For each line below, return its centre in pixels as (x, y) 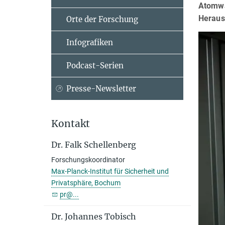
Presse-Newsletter (101, 89)
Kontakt (71, 124)
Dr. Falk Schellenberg (94, 145)
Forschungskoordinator (88, 160)
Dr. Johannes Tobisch (94, 216)
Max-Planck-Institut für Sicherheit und (110, 171)
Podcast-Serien (95, 66)
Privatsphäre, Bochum (86, 183)
